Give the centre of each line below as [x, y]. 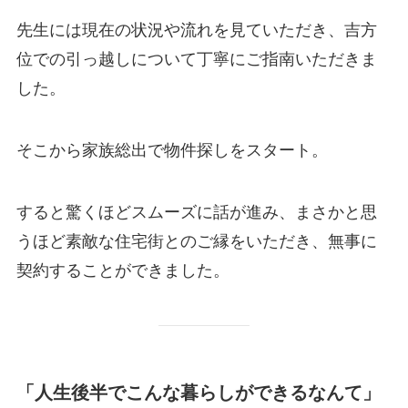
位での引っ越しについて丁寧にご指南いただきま [196, 59]
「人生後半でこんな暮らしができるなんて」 [198, 392]
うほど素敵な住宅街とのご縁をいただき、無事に [196, 241]
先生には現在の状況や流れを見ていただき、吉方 [196, 30]
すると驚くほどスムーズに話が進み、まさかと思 [196, 212]
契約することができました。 [122, 270]
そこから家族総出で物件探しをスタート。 [172, 150]
